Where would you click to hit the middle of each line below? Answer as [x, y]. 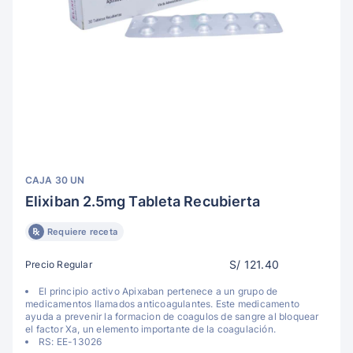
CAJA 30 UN [55, 180]
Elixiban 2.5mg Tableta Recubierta [143, 201]
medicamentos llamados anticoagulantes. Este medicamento [163, 304]
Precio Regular [59, 264]
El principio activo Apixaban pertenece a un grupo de [158, 291]
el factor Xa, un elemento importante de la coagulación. [151, 329]
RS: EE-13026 [71, 342]
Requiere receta [82, 232]
